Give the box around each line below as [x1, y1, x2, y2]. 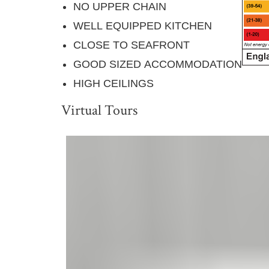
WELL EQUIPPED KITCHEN [73, 20, 212, 32]
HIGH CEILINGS [73, 77, 154, 90]
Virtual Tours [61, 101, 138, 120]
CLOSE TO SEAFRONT [73, 39, 190, 52]
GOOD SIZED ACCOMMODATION [73, 58, 242, 71]
